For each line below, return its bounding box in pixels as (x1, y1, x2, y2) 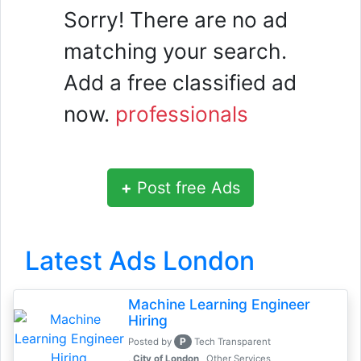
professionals (115, 102, 248, 127)
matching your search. (64, 39, 287, 64)
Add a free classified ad (64, 70, 297, 95)
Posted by (127, 336, 174, 347)
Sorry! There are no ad (64, 7, 288, 32)
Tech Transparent (192, 336, 274, 347)
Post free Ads (132, 178, 240, 197)
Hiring (127, 312, 168, 329)
